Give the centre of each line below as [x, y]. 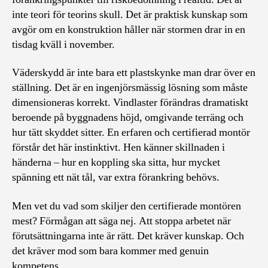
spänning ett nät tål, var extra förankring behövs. [116, 177]
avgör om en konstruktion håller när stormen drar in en [129, 29]
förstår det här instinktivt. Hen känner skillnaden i [118, 147]
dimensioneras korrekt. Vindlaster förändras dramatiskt [130, 103]
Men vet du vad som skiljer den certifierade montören [127, 206]
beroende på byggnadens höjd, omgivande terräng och [128, 118]
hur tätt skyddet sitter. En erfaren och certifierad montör [131, 133]
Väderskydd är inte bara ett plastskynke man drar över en [134, 73]
